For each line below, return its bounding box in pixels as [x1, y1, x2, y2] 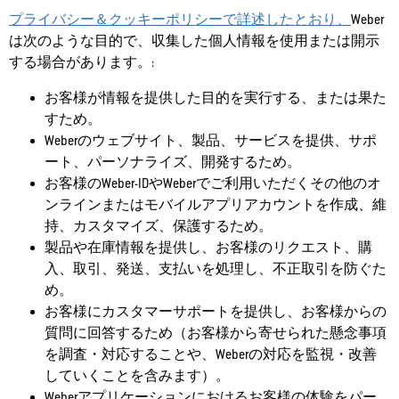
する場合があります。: [9, 54, 154, 70]
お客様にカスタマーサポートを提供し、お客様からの [45, 304, 387, 320]
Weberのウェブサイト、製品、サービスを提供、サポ [45, 133, 377, 149]
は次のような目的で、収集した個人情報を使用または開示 [9, 33, 379, 49]
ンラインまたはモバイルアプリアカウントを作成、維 [45, 197, 387, 213]
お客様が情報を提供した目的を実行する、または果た [45, 90, 387, 106]
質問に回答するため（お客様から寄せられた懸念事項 [45, 325, 387, 341]
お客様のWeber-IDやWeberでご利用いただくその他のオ [45, 175, 381, 191]
